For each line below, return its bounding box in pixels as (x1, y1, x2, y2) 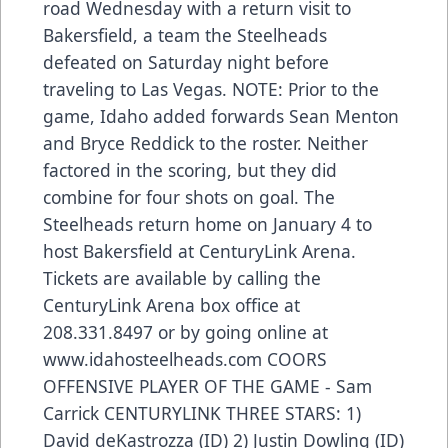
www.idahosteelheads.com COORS (43, 347, 327, 372)
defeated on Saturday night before (43, 50, 329, 75)
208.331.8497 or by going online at (43, 320, 328, 345)
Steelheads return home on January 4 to (43, 212, 372, 237)
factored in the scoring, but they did (43, 158, 337, 183)
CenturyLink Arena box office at (43, 293, 300, 318)
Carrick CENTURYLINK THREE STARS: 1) (43, 401, 361, 426)
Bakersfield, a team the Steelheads (43, 23, 327, 48)
